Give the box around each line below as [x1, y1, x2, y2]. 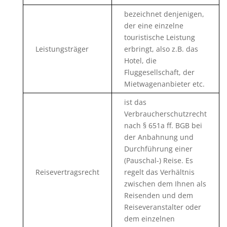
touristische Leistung [124, 32, 195, 42]
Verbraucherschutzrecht [124, 109, 207, 119]
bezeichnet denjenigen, [124, 9, 204, 19]
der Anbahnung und [124, 132, 194, 142]
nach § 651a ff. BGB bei [124, 121, 202, 130]
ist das [124, 97, 146, 107]
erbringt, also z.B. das [124, 44, 198, 54]
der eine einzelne [124, 21, 183, 30]
